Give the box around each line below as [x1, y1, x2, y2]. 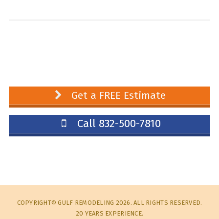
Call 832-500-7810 [74, 117, 161, 131]
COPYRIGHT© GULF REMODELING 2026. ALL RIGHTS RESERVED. [17, 198, 202, 206]
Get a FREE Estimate [68, 88, 166, 102]
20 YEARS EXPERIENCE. [75, 209, 144, 217]
